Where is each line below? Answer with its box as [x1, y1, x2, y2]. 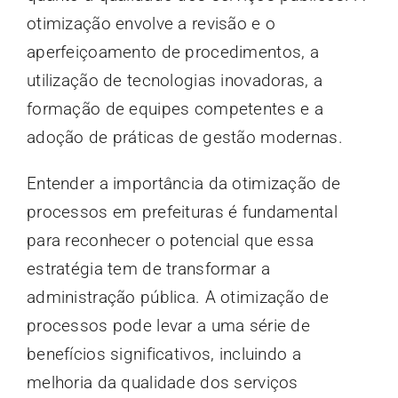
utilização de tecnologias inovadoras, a [26, 70, 323, 92]
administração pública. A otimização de [26, 287, 329, 308]
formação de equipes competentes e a [26, 99, 323, 120]
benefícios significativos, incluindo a [26, 344, 301, 365]
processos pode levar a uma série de [26, 315, 310, 337]
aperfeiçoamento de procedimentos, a [26, 42, 319, 63]
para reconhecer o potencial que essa [26, 230, 314, 251]
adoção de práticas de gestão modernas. [26, 127, 343, 148]
